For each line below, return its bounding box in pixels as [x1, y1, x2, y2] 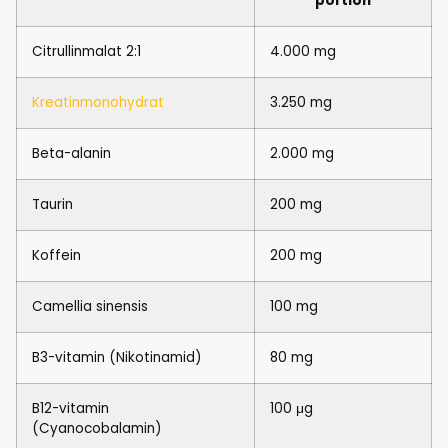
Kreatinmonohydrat [32, 93, 164, 112]
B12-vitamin [32, 399, 109, 418]
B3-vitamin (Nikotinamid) [32, 348, 201, 367]
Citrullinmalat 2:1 [32, 42, 141, 61]
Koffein [32, 246, 81, 265]
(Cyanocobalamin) [32, 419, 161, 438]
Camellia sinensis [32, 297, 148, 316]
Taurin [32, 195, 73, 214]
